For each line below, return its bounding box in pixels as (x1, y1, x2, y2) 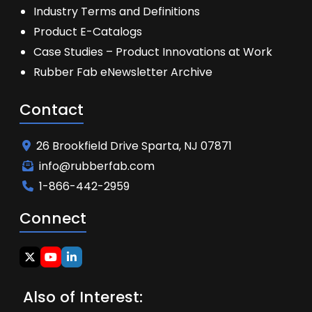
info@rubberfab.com (39, 158, 155, 174)
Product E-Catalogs (33, 24, 142, 40)
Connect (19, 208, 86, 229)
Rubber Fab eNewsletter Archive (33, 64, 212, 80)
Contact (19, 99, 84, 120)
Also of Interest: (23, 286, 143, 308)
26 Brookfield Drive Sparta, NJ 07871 (36, 138, 232, 154)
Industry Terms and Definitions (33, 3, 200, 19)
